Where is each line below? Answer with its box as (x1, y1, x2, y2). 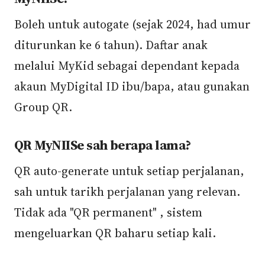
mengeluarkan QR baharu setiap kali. (14, 225, 216, 241)
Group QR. (14, 99, 72, 115)
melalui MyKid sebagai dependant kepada (14, 57, 240, 74)
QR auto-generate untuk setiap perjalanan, (14, 163, 244, 179)
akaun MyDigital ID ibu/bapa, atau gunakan (14, 78, 250, 95)
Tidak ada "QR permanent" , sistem (14, 204, 202, 221)
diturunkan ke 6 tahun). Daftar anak (14, 37, 208, 53)
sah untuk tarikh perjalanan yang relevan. (14, 183, 240, 200)
